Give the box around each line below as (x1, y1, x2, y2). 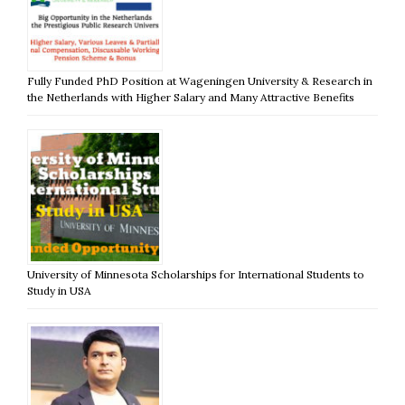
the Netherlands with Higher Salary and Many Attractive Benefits (27, 89, 354, 104)
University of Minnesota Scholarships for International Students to (27, 267, 364, 281)
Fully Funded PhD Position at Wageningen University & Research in (27, 73, 372, 88)
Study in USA (27, 283, 91, 297)
